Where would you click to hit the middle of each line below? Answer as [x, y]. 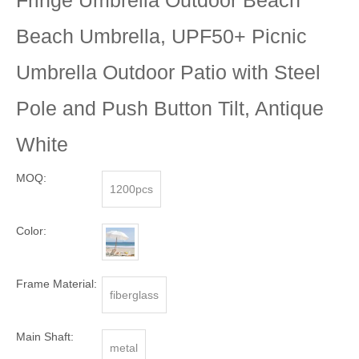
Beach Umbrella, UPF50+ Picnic [161, 36]
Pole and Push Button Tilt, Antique [170, 108]
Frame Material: [56, 283]
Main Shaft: [45, 336]
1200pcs [131, 189]
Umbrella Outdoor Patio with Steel [168, 72]
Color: [31, 230]
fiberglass [134, 294]
